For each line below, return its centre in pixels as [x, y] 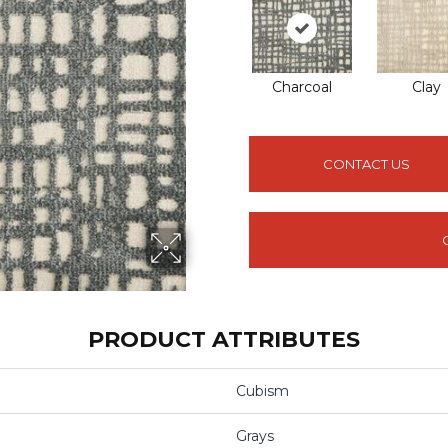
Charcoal [301, 87]
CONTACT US [367, 163]
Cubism [262, 391]
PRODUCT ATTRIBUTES [224, 340]
